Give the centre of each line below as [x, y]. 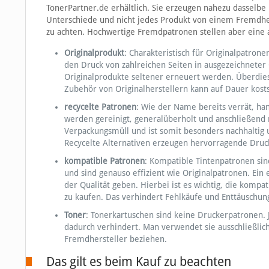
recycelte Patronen [100, 107]
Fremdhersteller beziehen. [115, 239]
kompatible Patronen [104, 161]
